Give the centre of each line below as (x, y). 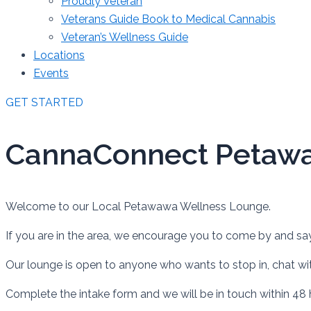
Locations (59, 55)
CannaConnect (110, 154)
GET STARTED (44, 102)
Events (51, 73)
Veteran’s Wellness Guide (125, 37)
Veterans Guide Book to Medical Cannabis (168, 19)
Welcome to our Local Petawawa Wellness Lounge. (138, 206)
